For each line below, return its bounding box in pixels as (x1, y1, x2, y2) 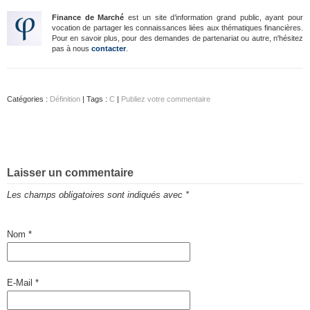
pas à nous (52, 44, 91, 53)
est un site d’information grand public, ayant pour (124, 13, 304, 21)
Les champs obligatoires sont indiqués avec (7, 190, 185, 200)
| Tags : (80, 95, 109, 103)
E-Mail (7, 277, 35, 288)
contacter (91, 44, 126, 53)
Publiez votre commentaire (121, 95, 210, 103)
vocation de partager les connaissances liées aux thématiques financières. (52, 24, 303, 32)
